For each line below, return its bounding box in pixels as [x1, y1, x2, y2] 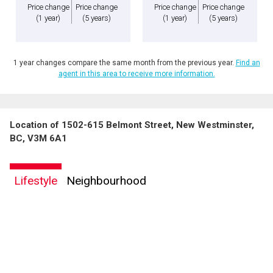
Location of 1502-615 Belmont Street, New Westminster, [10, 119, 254, 131]
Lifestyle [14, 174, 57, 188]
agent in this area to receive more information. [58, 69, 215, 79]
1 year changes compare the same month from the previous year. [13, 58, 236, 68]
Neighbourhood [66, 174, 146, 188]
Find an [235, 58, 260, 68]
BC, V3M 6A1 [10, 133, 67, 144]
